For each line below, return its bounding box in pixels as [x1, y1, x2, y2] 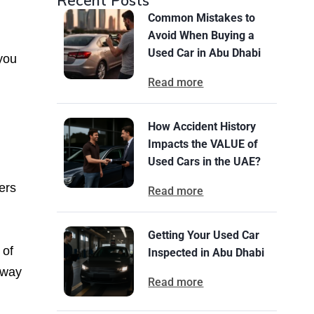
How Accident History [148, 120, 257, 133]
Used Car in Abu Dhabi [148, 46, 261, 60]
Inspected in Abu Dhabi [148, 246, 265, 259]
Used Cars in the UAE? [148, 155, 261, 168]
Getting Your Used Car [148, 228, 260, 242]
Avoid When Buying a [148, 29, 255, 42]
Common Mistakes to [148, 11, 256, 25]
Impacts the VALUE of [148, 137, 259, 151]
